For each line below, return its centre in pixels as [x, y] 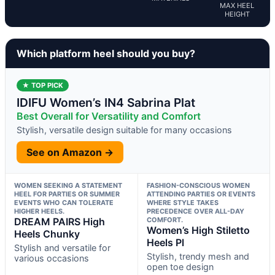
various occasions [52, 258]
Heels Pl [165, 242]
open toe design [180, 266]
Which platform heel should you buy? [106, 53]
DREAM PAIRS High [60, 221]
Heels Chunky [47, 234]
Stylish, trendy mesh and [198, 256]
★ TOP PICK [43, 85]
